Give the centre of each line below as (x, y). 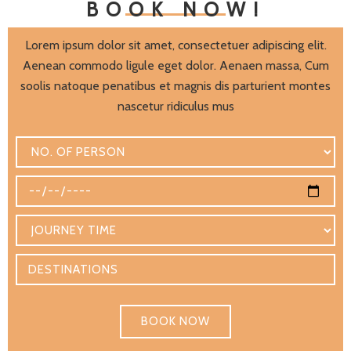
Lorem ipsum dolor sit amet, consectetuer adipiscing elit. (175, 45)
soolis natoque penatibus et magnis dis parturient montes (175, 85)
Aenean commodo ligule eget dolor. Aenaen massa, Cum (175, 65)
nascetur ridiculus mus (175, 106)
